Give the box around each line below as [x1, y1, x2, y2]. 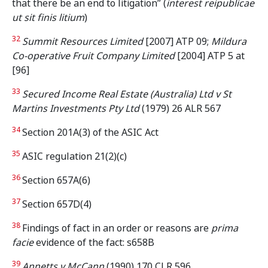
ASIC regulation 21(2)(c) [22, 150, 127, 163]
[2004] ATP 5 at [177, 49, 245, 63]
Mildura [211, 35, 246, 48]
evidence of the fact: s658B [33, 236, 154, 249]
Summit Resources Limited [22, 35, 143, 48]
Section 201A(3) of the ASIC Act [22, 126, 159, 139]
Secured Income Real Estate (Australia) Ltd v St [22, 87, 232, 101]
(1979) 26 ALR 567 [142, 102, 221, 115]
